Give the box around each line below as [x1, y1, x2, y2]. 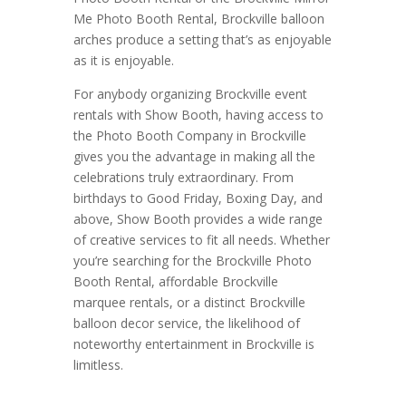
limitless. [72, 356, 123, 374]
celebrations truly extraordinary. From [72, 169, 294, 187]
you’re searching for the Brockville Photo [72, 252, 312, 270]
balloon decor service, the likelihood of [72, 314, 300, 333]
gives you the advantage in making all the [72, 148, 315, 166]
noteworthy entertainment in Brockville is [72, 335, 314, 353]
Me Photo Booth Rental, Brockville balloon [72, 10, 324, 28]
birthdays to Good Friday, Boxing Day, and [72, 189, 323, 208]
